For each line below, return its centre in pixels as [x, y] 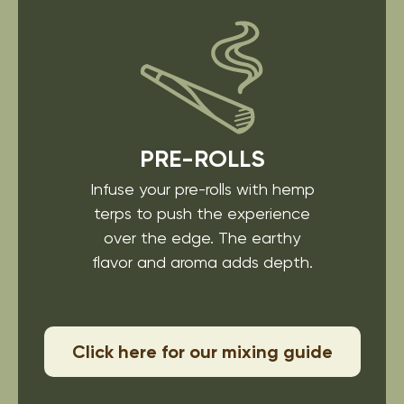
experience [266, 214]
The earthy [257, 238]
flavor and [129, 262]
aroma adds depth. [239, 262]
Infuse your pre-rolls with [179, 189]
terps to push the [158, 214]
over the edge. [159, 238]
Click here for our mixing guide [202, 352]
